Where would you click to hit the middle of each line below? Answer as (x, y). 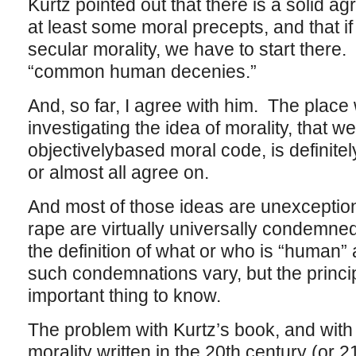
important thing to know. (124, 296)
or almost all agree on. (118, 172)
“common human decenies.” (142, 72)
